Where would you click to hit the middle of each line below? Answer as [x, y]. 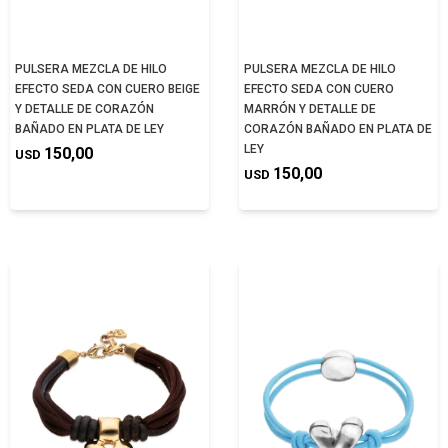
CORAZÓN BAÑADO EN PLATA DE [338, 128]
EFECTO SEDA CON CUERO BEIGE [107, 88]
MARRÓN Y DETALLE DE [310, 108]
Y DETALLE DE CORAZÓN [84, 108]
